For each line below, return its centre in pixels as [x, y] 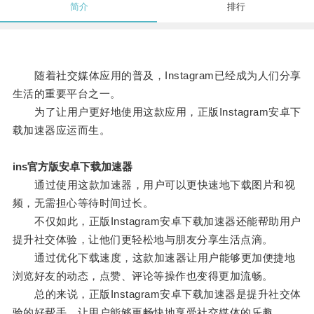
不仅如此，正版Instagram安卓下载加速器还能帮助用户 [157, 221]
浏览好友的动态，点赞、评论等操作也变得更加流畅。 [143, 276]
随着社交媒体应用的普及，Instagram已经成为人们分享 [157, 76]
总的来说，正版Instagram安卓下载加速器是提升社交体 [157, 294]
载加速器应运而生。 [61, 130]
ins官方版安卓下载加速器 [72, 167]
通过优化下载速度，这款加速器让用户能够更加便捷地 [154, 258]
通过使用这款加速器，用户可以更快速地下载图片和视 [154, 185]
